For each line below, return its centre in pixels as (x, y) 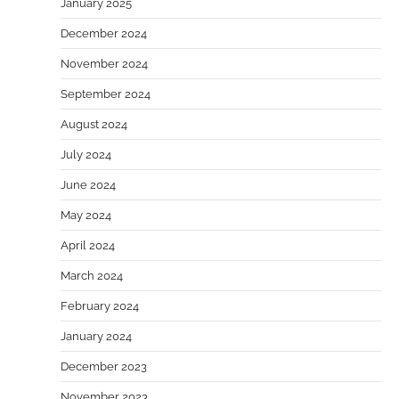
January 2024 (96, 336)
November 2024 (104, 64)
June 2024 (88, 185)
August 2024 (94, 124)
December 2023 (104, 366)
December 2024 (104, 33)
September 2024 (106, 94)
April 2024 (88, 245)
